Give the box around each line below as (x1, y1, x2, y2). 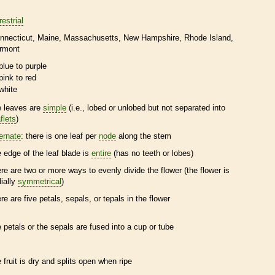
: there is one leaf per (21, 131, 99, 141)
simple (43, 103, 66, 112)
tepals (103, 193, 125, 203)
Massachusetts (64, 33, 118, 42)
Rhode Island (184, 33, 231, 42)
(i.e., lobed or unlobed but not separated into (66, 103, 225, 112)
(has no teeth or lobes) (111, 148, 193, 158)
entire (91, 148, 111, 158)
